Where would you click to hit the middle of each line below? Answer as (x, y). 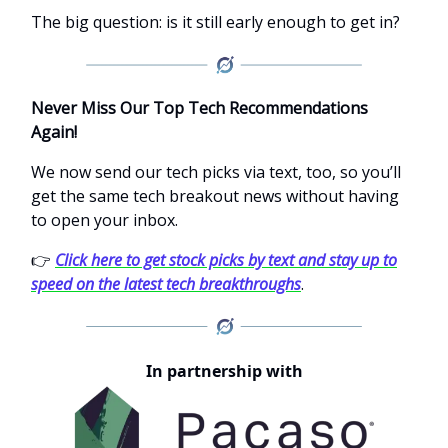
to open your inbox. (104, 219)
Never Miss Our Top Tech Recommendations (199, 107)
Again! (54, 131)
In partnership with (224, 371)
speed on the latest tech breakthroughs (166, 283)
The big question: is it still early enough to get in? (215, 22)
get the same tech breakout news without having (215, 195)
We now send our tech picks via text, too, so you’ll (216, 171)
